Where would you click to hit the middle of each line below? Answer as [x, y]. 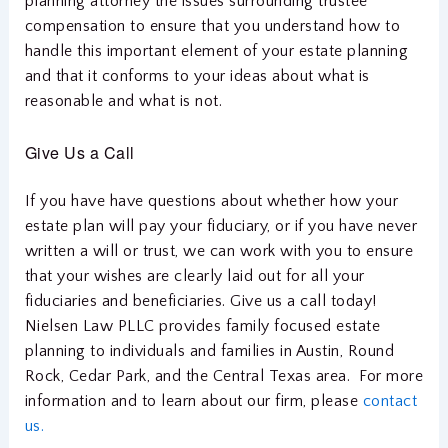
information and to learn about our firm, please [193, 400]
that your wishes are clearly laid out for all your [194, 275]
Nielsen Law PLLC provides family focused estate [202, 325]
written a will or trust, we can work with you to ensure [219, 250]
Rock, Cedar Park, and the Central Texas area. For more [224, 375]
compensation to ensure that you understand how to [212, 25]
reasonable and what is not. [123, 100]
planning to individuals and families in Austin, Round [209, 350]
